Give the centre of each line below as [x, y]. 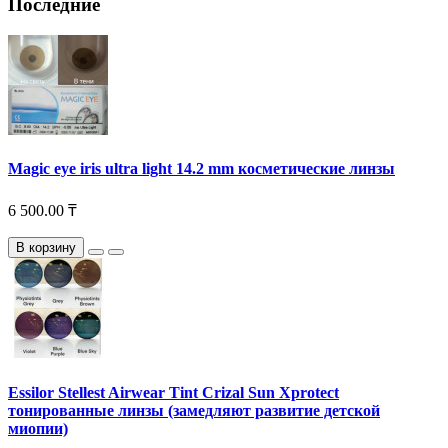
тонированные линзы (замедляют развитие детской [194, 410]
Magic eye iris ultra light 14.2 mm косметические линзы [201, 169]
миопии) [38, 428]
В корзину [46, 248]
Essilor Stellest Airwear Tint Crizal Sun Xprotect [173, 392]
